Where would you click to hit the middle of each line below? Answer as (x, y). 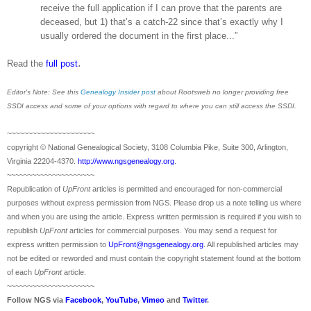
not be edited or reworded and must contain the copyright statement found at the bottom (154, 258)
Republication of (34, 188)
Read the (26, 63)
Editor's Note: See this (44, 92)
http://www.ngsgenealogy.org (126, 161)
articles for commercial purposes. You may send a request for (173, 230)
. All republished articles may (251, 244)
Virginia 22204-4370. (41, 161)
